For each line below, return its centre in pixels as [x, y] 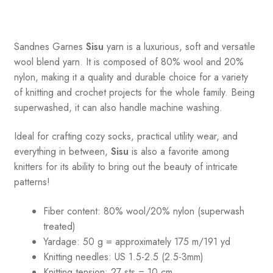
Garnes [67, 46]
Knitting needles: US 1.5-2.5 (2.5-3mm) [123, 257]
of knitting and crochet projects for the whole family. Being [134, 92]
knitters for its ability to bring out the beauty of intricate [126, 167]
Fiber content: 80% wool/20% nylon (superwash [144, 211]
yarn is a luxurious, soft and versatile [179, 46]
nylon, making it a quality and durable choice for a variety [131, 77]
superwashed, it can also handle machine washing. [118, 107]
